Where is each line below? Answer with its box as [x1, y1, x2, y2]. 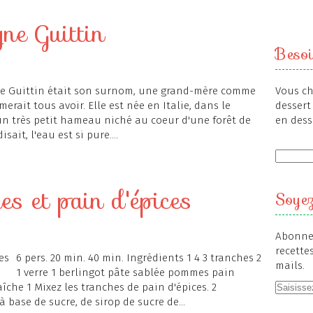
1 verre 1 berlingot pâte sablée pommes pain [16, 266, 235, 279]
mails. [275, 259, 305, 272]
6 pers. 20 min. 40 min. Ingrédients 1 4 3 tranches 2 [16, 252, 261, 264]
